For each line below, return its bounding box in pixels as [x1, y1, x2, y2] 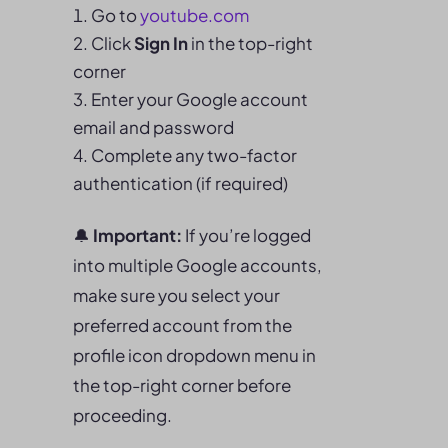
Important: [93, 224, 182, 246]
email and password [73, 116, 234, 138]
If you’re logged [182, 224, 311, 246]
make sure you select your [73, 284, 280, 306]
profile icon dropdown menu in [73, 344, 316, 366]
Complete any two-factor [91, 144, 297, 166]
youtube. [140, 4, 213, 26]
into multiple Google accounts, [73, 254, 322, 276]
